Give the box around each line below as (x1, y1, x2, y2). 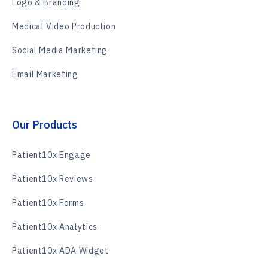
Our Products (12, 118, 77, 132)
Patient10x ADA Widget (12, 245, 109, 256)
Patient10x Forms (12, 197, 84, 208)
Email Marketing (12, 69, 78, 80)
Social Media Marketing (12, 45, 108, 56)
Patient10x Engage (12, 150, 91, 160)
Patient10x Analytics (12, 221, 98, 232)
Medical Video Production (12, 21, 116, 32)
